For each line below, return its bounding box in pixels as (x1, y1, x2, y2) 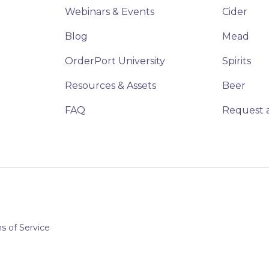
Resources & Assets (64, 79, 156, 91)
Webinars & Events (64, 5, 154, 17)
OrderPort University (64, 55, 165, 67)
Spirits (222, 55, 252, 67)
